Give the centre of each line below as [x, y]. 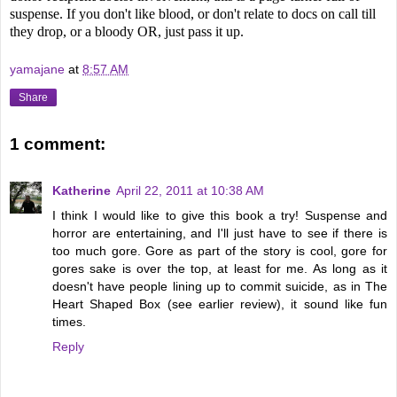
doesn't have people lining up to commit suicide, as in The [220, 286]
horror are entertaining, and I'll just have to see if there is [220, 233]
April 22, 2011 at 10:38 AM [190, 190]
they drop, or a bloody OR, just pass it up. [127, 31]
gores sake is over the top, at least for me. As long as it [220, 268]
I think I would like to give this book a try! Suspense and [220, 215]
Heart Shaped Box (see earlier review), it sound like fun [220, 304]
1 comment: [58, 144]
